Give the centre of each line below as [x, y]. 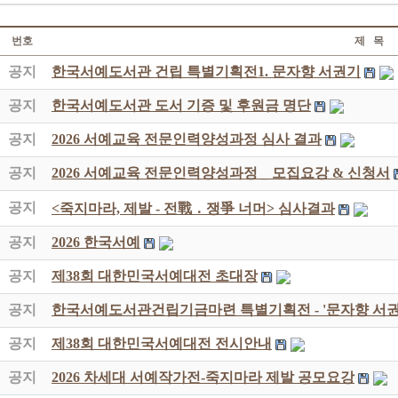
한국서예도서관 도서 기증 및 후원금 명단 [181, 105]
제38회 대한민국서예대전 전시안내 [162, 343]
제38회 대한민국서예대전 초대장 [155, 276]
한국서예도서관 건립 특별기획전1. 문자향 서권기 [206, 72]
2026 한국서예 [96, 242]
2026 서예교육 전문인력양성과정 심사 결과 [187, 139]
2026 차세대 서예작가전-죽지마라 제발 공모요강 [203, 377]
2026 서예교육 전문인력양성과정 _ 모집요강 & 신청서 [221, 173]
